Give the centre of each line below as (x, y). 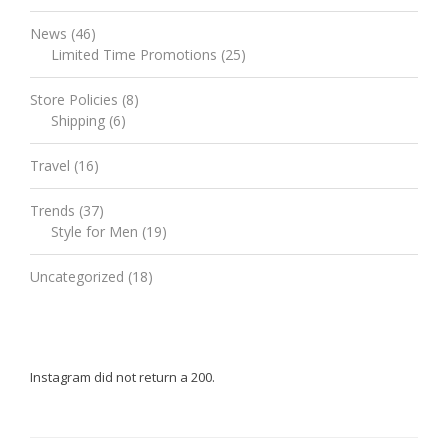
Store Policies (74, 99)
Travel (50, 165)
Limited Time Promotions (134, 54)
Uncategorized (77, 276)
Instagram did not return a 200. (122, 376)
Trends (52, 210)
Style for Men (94, 231)
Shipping (78, 120)
